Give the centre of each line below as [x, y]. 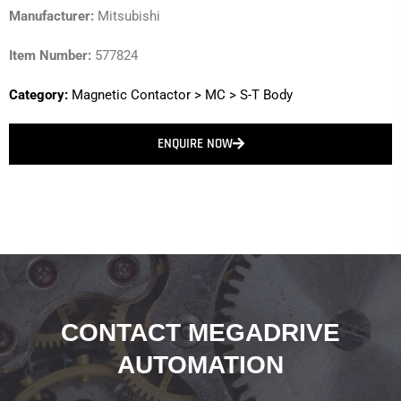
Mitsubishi [127, 16]
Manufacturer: [51, 16]
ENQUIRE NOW [195, 143]
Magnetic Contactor [131, 94]
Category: [38, 94]
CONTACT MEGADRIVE [200, 333]
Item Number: [50, 55]
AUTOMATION [200, 365]
